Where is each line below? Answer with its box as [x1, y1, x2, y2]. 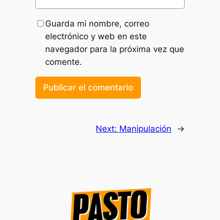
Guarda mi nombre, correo [45, 18, 149, 28]
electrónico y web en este [45, 31, 147, 41]
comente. [45, 56, 82, 67]
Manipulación [119, 124, 172, 134]
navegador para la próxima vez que [45, 44, 184, 54]
